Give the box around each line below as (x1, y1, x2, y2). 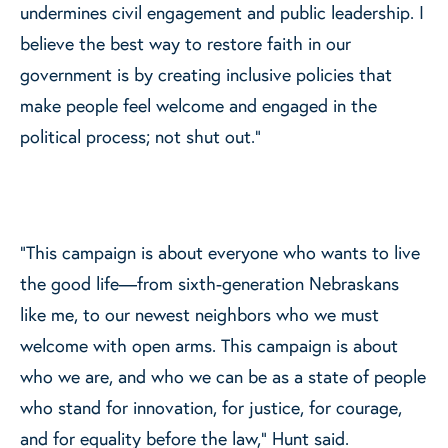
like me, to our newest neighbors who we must (20, 302, 379, 327)
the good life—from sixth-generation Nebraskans (20, 271, 399, 296)
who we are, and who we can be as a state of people (20, 364, 426, 389)
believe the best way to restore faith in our (20, 31, 351, 56)
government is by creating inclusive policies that (20, 62, 392, 87)
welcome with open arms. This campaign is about (20, 333, 398, 358)
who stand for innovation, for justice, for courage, (20, 395, 402, 420)
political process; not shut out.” (20, 124, 261, 149)
